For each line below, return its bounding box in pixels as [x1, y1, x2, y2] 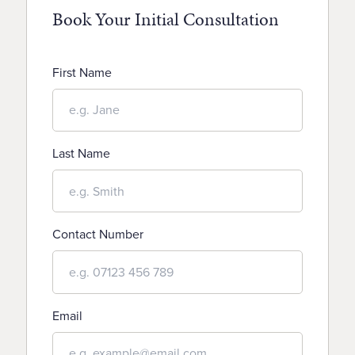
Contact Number [52, 225, 143, 244]
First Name [52, 63, 112, 82]
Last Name [52, 144, 110, 162]
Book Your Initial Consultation [52, 6, 279, 32]
